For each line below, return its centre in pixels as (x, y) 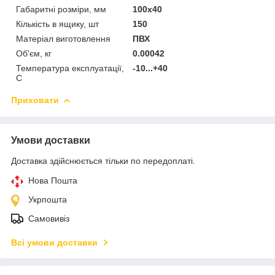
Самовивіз (49, 218)
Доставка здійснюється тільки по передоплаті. (103, 161)
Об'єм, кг (34, 53)
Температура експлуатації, (70, 68)
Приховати (35, 100)
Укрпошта (48, 199)
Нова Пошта (53, 180)
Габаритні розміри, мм (61, 9)
